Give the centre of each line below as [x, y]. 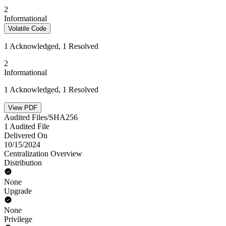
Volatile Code [27, 29]
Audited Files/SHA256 [41, 117]
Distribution [23, 163]
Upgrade [18, 191]
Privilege [18, 219]
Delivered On [26, 135]
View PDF [23, 108]
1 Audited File [27, 126]
